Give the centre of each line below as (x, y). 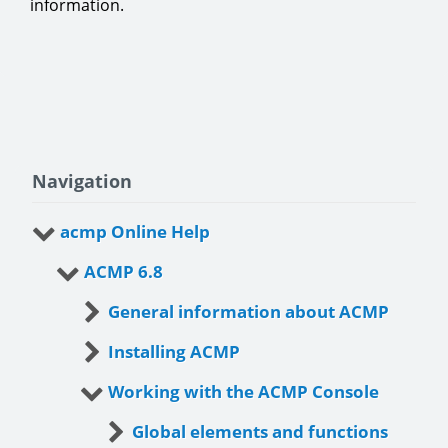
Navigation (82, 180)
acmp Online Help (135, 231)
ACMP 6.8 (123, 271)
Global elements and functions (260, 431)
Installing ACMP (174, 351)
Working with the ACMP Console (243, 391)
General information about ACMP (248, 311)
